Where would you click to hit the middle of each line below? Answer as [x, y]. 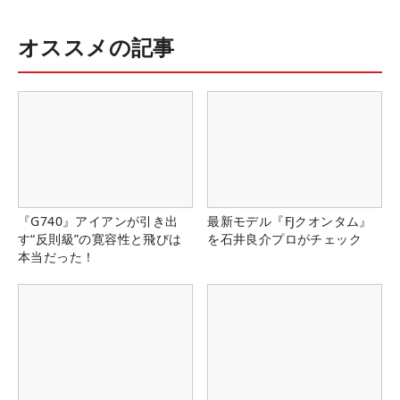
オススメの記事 [96, 46]
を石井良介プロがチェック [284, 239]
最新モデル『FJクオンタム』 [290, 221]
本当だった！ [57, 257]
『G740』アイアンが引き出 [98, 221]
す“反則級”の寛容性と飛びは [100, 239]
